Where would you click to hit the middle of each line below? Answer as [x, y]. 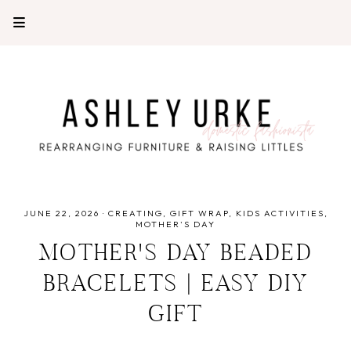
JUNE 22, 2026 [61, 213]
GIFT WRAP [199, 213]
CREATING [135, 213]
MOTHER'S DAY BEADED [175, 254]
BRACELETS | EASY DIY [175, 285]
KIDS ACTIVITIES [280, 213]
